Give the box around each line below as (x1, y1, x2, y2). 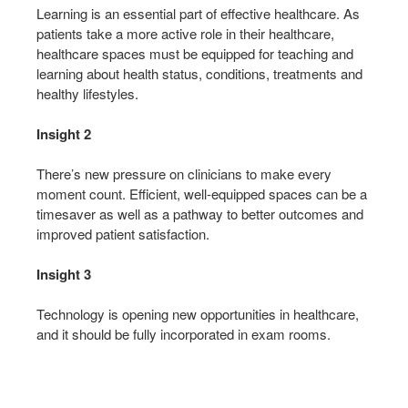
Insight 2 (36, 123, 91, 144)
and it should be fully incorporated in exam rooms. (36, 323, 331, 343)
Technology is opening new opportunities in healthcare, (36, 303, 359, 323)
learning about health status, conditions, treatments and (36, 63, 362, 83)
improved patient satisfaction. (36, 223, 209, 243)
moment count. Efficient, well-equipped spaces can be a (36, 183, 367, 203)
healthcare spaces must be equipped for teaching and (36, 43, 353, 63)
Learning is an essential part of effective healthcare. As (36, 3, 360, 23)
